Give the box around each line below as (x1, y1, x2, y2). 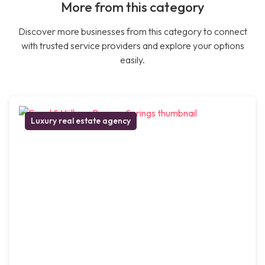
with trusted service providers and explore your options (21, 40, 244, 52)
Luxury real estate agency (31, 115, 131, 127)
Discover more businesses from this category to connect (18, 25, 247, 38)
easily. (120, 54, 145, 66)
